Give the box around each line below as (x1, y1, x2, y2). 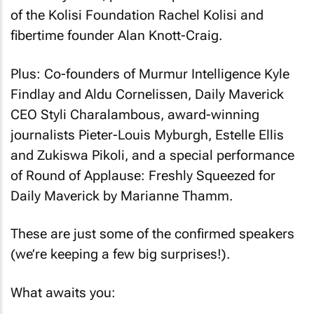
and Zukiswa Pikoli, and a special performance (11, 146, 294, 163)
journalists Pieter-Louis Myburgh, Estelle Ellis (11, 126, 284, 143)
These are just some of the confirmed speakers (11, 226, 294, 242)
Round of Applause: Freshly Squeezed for (26, 167, 275, 184)
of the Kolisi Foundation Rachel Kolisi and (11, 7, 264, 23)
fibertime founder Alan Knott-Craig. (11, 27, 222, 43)
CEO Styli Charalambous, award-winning (11, 106, 259, 123)
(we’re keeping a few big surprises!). (11, 246, 230, 262)
